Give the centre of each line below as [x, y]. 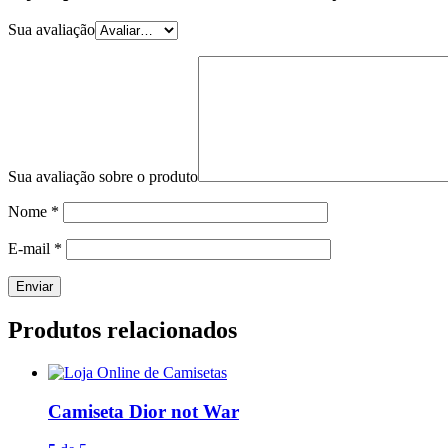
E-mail [31, 249]
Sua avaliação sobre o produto [103, 177]
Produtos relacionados [122, 329]
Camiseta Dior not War [143, 411]
